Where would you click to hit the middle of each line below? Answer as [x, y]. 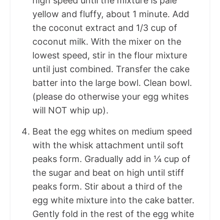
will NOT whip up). [70, 110]
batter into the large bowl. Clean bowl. [112, 83]
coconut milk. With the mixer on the [107, 42]
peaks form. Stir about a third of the [107, 187]
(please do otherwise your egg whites [110, 97]
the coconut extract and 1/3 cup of [105, 28]
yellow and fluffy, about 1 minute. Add [111, 14]
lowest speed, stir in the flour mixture [110, 55]
